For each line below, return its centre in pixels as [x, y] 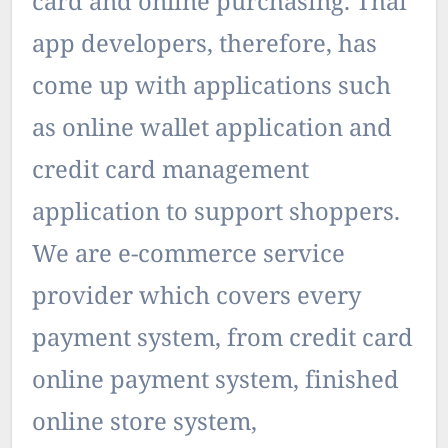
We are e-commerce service [188, 256]
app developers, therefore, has [204, 46]
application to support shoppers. [216, 214]
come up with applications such [211, 88]
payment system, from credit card [222, 340]
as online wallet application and [212, 130]
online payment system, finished [215, 382]
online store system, [144, 424]
